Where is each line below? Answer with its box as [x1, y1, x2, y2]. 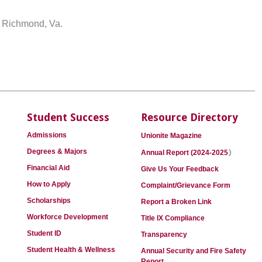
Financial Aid [27, 164, 70, 172]
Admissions [27, 131, 67, 139]
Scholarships [27, 196, 71, 205]
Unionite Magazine [141, 132, 202, 140]
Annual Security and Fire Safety [141, 247, 246, 255]
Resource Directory [141, 111, 238, 123]
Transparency [141, 230, 187, 239]
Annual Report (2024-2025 [141, 149, 228, 157]
